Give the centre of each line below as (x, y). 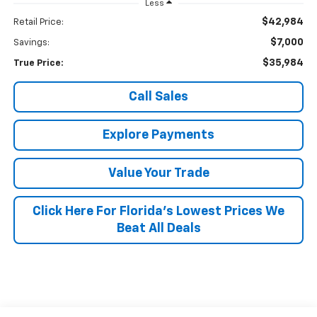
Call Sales (158, 97)
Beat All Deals (158, 229)
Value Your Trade (158, 174)
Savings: (31, 43)
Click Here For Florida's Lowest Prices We (158, 212)
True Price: (38, 64)
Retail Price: (38, 23)
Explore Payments (158, 136)
